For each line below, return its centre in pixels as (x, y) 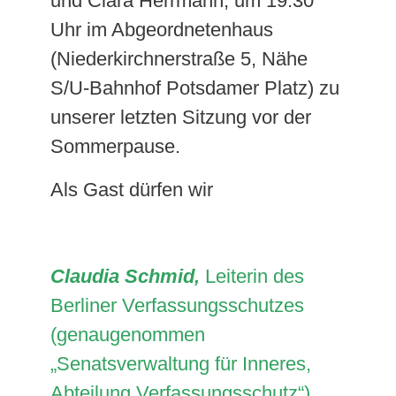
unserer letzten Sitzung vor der (180, 117)
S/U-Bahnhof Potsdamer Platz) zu (194, 88)
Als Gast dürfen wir (131, 190)
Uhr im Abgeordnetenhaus (161, 30)
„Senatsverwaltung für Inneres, (180, 364)
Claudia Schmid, (127, 276)
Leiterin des (254, 276)
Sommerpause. (115, 146)
